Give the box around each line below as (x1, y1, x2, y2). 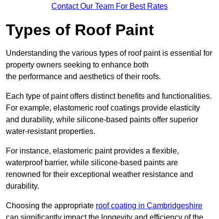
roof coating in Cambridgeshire (96, 201, 202, 210)
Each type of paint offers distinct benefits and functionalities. (6, 92, 212, 101)
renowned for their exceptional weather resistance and (6, 170, 193, 179)
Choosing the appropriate (6, 201, 96, 210)
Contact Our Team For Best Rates (51, 2, 168, 11)
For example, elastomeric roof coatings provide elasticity (6, 104, 200, 112)
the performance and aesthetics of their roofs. (6, 72, 161, 81)
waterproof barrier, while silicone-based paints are (6, 158, 178, 167)
